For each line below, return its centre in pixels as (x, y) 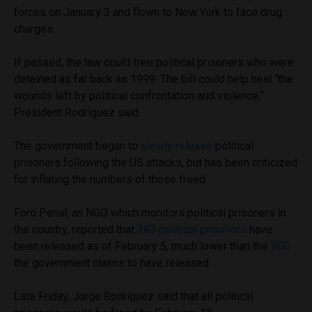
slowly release (177, 146)
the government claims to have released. (114, 263)
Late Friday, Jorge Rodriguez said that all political (134, 297)
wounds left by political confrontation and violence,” (139, 96)
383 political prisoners (192, 230)
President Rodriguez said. (79, 113)
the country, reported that (76, 230)
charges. (36, 29)
